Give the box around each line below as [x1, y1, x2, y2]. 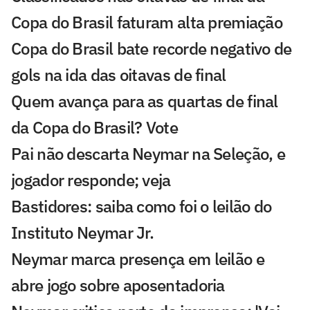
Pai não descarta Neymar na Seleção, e [11, 143, 286, 165]
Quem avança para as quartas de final [11, 90, 278, 113]
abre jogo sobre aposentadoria [11, 274, 225, 297]
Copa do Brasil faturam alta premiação [11, 11, 283, 34]
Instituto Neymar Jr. [11, 221, 154, 244]
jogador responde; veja [11, 169, 171, 192]
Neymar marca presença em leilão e [11, 248, 264, 271]
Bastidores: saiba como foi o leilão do [11, 195, 272, 218]
